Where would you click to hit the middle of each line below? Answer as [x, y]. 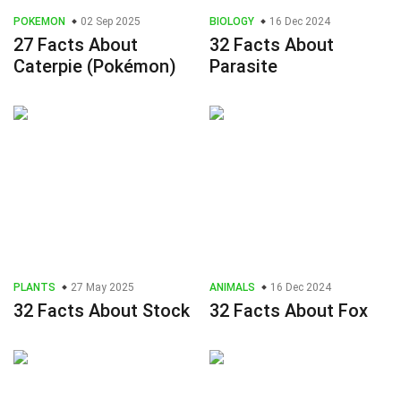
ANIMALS [232, 288]
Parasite [243, 67]
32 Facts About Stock [102, 311]
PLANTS [34, 288]
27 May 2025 [101, 288]
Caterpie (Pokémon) [95, 67]
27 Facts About [76, 45]
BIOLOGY [232, 22]
